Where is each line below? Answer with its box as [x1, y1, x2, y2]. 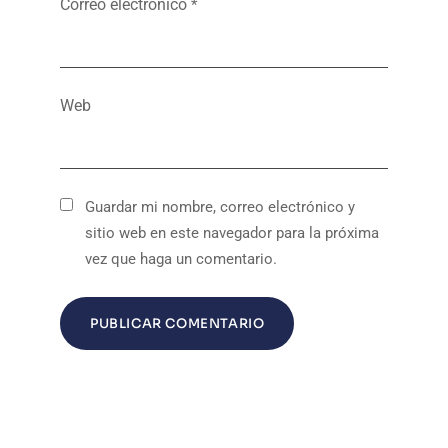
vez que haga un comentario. [85, 249, 277, 268]
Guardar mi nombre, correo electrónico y [85, 197, 355, 216]
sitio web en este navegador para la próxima [85, 223, 379, 242]
